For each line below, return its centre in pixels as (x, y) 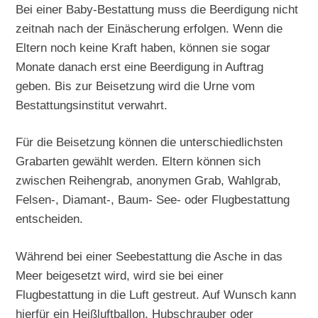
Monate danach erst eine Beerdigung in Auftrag (140, 66)
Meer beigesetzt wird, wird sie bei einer (120, 276)
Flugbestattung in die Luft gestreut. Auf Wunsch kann (156, 295)
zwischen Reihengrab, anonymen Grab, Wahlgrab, (149, 181)
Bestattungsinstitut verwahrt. (92, 105)
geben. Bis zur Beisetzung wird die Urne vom (136, 86)
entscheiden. (50, 219)
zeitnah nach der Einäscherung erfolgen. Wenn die (149, 28)
